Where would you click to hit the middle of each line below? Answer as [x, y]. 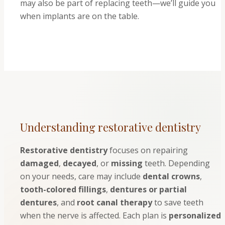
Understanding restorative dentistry [110, 127]
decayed [80, 163]
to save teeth [178, 203]
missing [127, 163]
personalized [195, 216]
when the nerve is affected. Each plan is [94, 216]
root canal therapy [115, 203]
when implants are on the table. [80, 16]
